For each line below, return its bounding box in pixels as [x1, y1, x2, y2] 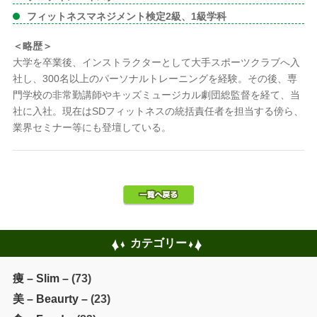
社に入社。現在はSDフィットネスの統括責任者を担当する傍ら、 [12, 105, 304, 117]
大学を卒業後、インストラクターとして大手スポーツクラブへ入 [12, 56, 300, 68]
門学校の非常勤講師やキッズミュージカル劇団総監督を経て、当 [12, 88, 300, 100]
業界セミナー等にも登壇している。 [12, 121, 171, 133]
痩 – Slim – [12, 272, 69, 284]
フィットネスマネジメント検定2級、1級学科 [26, 10, 226, 22]
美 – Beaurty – [12, 292, 88, 305]
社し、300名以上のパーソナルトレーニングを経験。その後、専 [12, 72, 297, 84]
